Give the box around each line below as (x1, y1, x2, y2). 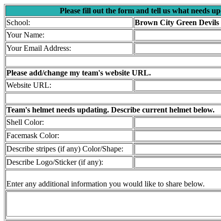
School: (6, 18, 30, 27)
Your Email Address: (6, 44, 71, 52)
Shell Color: (6, 118, 44, 126)
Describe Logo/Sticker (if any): (6, 158, 103, 166)
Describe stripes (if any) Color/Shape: (6, 145, 123, 153)
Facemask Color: (6, 131, 59, 140)
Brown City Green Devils (135, 18, 219, 27)
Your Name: (6, 31, 44, 39)
